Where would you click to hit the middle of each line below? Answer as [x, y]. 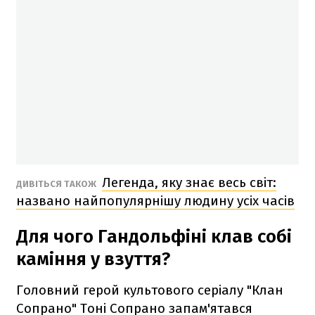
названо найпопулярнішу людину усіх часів [155, 200]
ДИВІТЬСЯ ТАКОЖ [57, 184]
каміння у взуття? [93, 259]
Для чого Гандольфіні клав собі [154, 236]
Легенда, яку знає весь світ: [189, 182]
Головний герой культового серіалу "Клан [150, 290]
